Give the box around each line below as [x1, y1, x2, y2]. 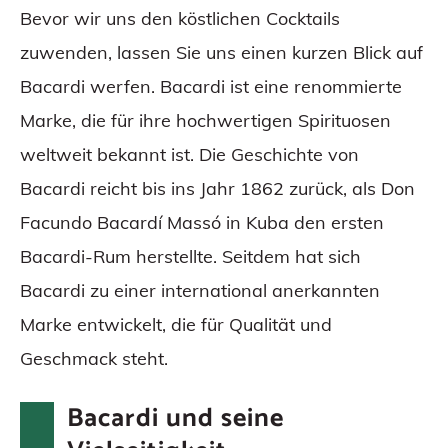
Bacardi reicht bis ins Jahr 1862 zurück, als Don [20, 177, 415, 200]
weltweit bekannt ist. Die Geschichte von [20, 143, 359, 166]
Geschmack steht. [20, 347, 168, 370]
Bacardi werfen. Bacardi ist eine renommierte [20, 75, 402, 98]
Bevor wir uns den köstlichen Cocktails [20, 7, 340, 30]
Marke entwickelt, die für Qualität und [20, 313, 332, 336]
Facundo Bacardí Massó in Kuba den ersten [20, 211, 384, 234]
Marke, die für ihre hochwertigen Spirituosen [20, 109, 391, 132]
